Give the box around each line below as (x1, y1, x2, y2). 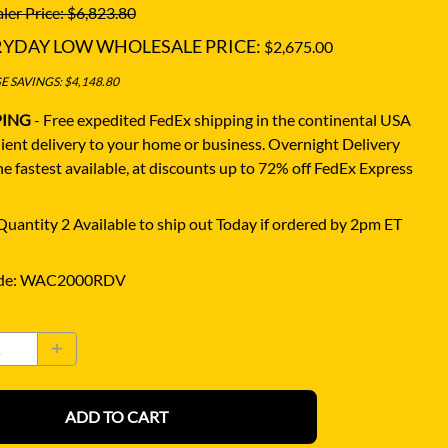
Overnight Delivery (267, 133, 400, 153)
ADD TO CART (65, 406, 169, 426)
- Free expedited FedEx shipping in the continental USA (33, 109, 411, 129)
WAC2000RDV (19, 269, 126, 289)
